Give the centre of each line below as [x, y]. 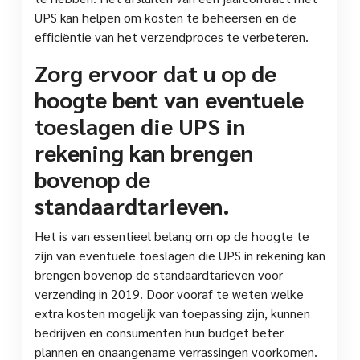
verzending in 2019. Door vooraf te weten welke [169, 293]
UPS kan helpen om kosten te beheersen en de [166, 17]
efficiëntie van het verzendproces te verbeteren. [172, 36]
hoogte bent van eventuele [169, 98]
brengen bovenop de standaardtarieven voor [159, 274]
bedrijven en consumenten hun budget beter [159, 332]
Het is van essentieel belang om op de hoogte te [172, 235]
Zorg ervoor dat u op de [155, 72]
